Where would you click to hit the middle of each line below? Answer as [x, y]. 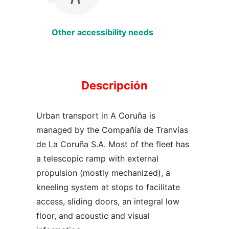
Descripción [114, 85]
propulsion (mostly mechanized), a [103, 173]
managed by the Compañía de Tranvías [112, 130]
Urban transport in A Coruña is [96, 115]
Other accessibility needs [102, 32]
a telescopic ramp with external [97, 158]
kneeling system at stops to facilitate [108, 187]
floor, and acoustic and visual [93, 215]
